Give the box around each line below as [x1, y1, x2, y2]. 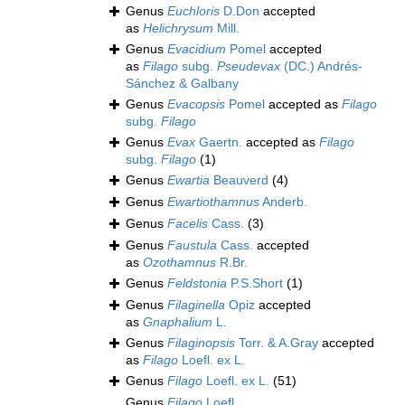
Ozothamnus [143, 255, 216, 270]
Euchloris [167, 4, 220, 19]
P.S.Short [227, 276, 283, 291]
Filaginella [167, 297, 225, 313]
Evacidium [167, 42, 226, 57]
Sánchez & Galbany [126, 76, 239, 91]
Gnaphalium [143, 315, 212, 330]
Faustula [167, 238, 217, 253]
